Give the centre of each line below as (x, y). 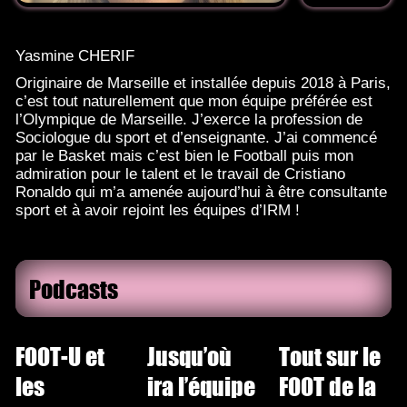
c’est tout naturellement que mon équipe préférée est (194, 101)
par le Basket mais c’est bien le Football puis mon (184, 155)
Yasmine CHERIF (75, 55)
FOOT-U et (60, 356)
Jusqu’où (189, 356)
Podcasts (74, 289)
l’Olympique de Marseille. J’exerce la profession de (189, 119)
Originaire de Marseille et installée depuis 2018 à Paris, (203, 83)
